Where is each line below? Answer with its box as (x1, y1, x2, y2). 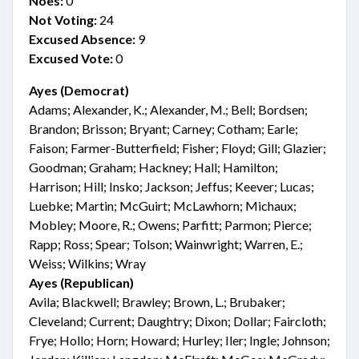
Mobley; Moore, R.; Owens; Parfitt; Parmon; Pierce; (29, 217, 312, 232)
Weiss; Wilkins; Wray (29, 256, 146, 271)
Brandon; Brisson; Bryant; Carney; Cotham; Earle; (29, 121, 298, 136)
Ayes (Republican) (29, 275, 134, 290)
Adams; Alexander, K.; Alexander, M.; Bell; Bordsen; (29, 102, 308, 117)
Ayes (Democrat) (29, 83, 129, 98)
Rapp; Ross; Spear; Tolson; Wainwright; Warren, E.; (29, 236, 303, 252)
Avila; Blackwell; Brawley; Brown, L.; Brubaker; (29, 294, 285, 309)
